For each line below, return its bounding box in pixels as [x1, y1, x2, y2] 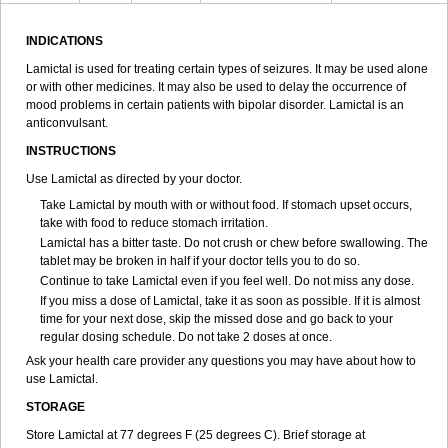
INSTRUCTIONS [26, 144, 119, 158]
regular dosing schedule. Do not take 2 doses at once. [40, 330, 332, 344]
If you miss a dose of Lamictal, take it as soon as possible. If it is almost [40, 294, 420, 308]
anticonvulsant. [26, 116, 108, 130]
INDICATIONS [26, 34, 103, 48]
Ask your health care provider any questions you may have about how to [26, 354, 416, 368]
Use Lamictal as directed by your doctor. [26, 172, 242, 186]
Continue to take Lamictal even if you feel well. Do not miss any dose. [40, 274, 414, 288]
